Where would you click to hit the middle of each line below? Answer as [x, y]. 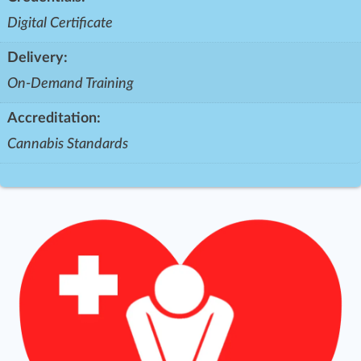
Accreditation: [54, 118]
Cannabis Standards [68, 144]
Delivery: [37, 58]
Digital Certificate [60, 23]
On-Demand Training [71, 84]
